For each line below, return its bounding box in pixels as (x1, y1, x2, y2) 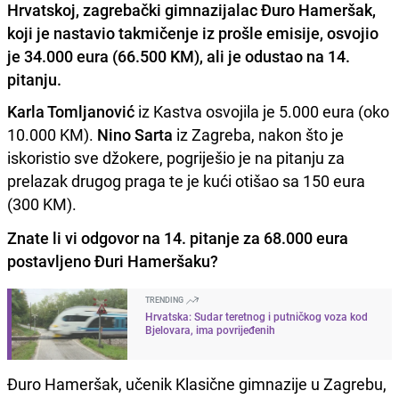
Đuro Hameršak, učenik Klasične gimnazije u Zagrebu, (7, 372, 387, 395)
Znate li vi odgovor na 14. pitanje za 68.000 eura (7, 226, 348, 248)
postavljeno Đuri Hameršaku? (7, 249, 218, 272)
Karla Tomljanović (7, 100, 134, 122)
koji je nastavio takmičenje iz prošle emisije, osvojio (7, 21, 379, 44)
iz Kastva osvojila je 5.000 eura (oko (134, 100, 389, 122)
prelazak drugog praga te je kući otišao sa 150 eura (7, 169, 365, 191)
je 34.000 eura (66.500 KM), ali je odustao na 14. (7, 45, 350, 67)
